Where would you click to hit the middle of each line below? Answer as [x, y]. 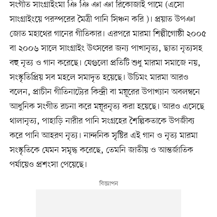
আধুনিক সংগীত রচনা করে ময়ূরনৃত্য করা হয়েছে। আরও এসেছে [107, 106]
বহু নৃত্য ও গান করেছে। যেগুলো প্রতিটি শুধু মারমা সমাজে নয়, [105, 63]
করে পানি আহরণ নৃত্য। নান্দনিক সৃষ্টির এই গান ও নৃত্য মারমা [103, 135]
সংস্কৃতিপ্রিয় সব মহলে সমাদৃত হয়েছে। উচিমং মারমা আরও [99, 77]
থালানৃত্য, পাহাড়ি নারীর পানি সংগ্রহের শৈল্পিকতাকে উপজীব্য [102, 121]
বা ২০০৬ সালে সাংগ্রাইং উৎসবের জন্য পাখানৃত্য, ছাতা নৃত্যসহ [106, 48]
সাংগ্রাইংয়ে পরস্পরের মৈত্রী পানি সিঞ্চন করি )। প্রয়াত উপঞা [102, 19]
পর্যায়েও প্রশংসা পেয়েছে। [48, 164]
